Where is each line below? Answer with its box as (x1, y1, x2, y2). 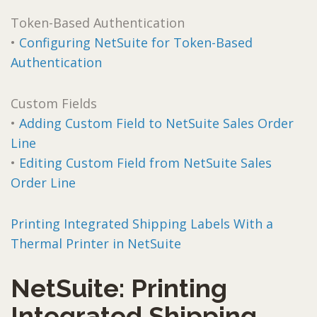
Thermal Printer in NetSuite (11, 234, 181, 252)
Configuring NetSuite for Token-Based (19, 33, 253, 51)
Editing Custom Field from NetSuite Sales (19, 154, 272, 171)
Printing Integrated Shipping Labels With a (11, 214, 273, 232)
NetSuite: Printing (11, 272, 227, 303)
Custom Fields (11, 94, 97, 112)
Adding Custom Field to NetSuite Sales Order (19, 114, 294, 132)
